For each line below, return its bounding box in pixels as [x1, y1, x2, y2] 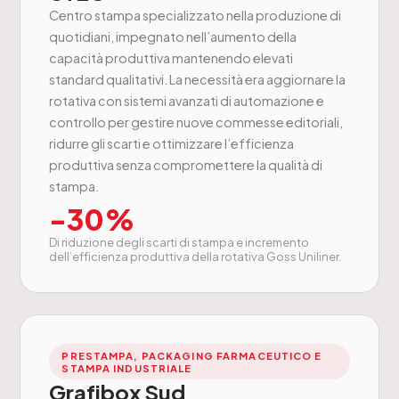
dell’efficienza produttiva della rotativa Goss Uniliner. [49, 249, 342, 265]
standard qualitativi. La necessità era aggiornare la [49, 71, 346, 88]
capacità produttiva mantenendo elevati [49, 50, 294, 67]
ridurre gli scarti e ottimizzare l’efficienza [49, 135, 295, 152]
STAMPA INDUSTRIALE [61, 362, 192, 375]
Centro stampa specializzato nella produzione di [49, 7, 342, 24]
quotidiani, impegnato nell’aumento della [49, 28, 297, 45]
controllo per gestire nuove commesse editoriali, [49, 114, 344, 131]
